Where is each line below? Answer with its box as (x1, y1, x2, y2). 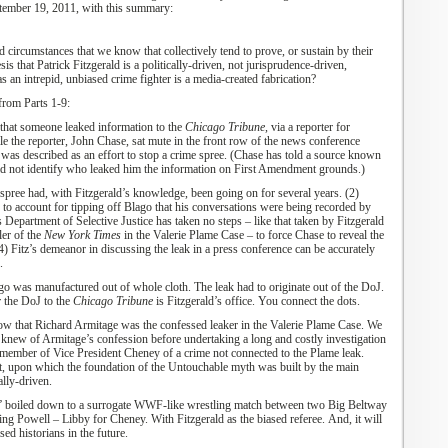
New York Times (43, 228, 121, 242)
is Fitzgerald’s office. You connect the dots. (152, 294, 360, 308)
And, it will (324, 412, 382, 426)
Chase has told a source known (233, 148, 381, 162)
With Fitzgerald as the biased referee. (150, 412, 325, 426)
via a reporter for (270, 120, 350, 134)
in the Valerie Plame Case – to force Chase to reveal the (120, 228, 384, 242)
